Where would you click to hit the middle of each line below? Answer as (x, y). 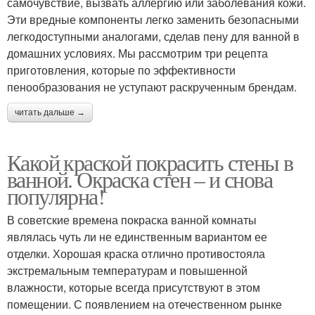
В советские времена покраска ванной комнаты (132, 219)
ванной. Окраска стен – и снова (140, 179)
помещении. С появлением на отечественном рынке (144, 304)
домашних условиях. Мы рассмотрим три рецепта (137, 53)
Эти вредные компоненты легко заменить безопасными (153, 19)
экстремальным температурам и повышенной (127, 270)
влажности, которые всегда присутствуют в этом (134, 287)
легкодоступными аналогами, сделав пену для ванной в (153, 36)
